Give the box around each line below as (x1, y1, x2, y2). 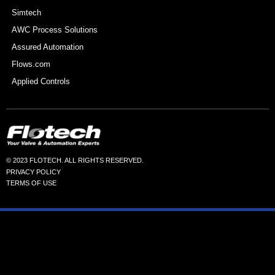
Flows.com (12, 59, 50, 69)
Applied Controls (12, 76, 70, 86)
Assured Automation (12, 42, 83, 52)
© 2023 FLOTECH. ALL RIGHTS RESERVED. (6, 157, 144, 165)
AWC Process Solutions (12, 25, 98, 34)
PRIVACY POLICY (6, 168, 61, 176)
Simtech (12, 7, 41, 17)
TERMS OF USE (6, 179, 56, 187)
